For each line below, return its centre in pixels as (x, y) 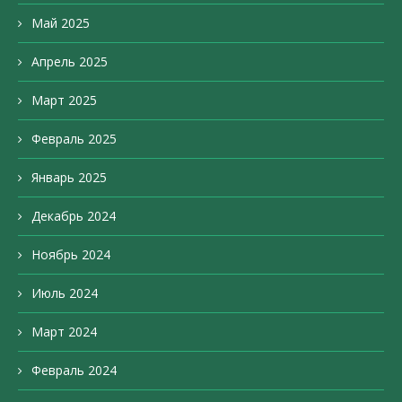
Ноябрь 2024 (71, 255)
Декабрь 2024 (74, 216)
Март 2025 (64, 100)
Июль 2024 (65, 293)
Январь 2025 (69, 178)
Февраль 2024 (74, 371)
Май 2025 (61, 23)
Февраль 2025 (74, 139)
